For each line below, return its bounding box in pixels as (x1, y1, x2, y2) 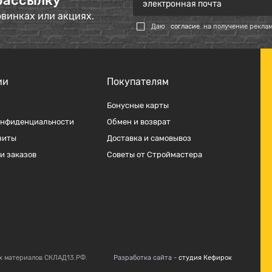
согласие (167, 22, 202, 30)
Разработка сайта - (114, 254, 178, 262)
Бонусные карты (106, 101, 169, 110)
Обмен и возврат (106, 117, 171, 126)
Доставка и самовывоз (106, 134, 191, 143)
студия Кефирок (178, 254, 232, 262)
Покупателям (106, 76, 169, 87)
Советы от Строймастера (106, 150, 202, 159)
